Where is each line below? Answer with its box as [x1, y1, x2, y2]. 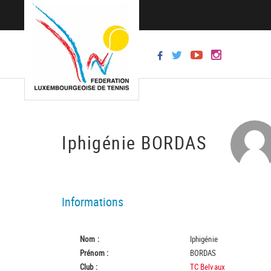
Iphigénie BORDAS [62, 129, 212, 155]
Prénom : [80, 247, 109, 258]
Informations [62, 194, 123, 210]
